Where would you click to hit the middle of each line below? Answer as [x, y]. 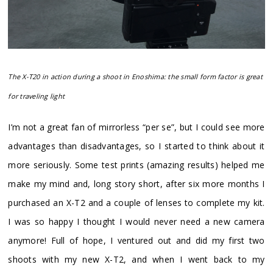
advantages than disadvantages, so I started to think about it [136, 146]
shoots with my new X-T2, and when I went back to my [136, 259]
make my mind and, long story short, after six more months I [136, 183]
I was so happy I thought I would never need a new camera [136, 221]
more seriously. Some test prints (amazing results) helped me [136, 165]
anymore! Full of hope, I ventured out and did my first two [136, 240]
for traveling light [37, 96]
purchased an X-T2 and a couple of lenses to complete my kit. [136, 202]
